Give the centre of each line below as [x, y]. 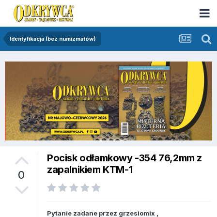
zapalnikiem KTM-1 [90, 169]
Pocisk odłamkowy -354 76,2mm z [125, 158]
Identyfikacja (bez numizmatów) [53, 39]
